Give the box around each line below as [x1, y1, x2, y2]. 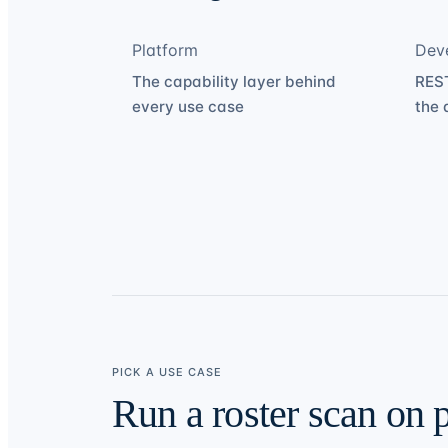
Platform [132, 40, 198, 61]
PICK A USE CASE [112, 364, 223, 379]
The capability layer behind [132, 71, 336, 91]
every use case [132, 96, 244, 116]
